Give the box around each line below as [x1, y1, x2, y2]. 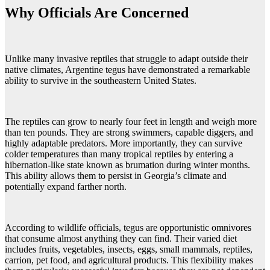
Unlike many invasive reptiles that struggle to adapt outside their [5, 54, 248, 64]
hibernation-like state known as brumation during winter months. [5, 160, 250, 171]
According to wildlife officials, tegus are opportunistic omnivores [5, 222, 251, 233]
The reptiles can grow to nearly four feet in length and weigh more [5, 116, 257, 127]
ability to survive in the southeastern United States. [5, 75, 196, 86]
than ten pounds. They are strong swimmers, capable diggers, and [5, 127, 253, 138]
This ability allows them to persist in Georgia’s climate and [5, 171, 227, 181]
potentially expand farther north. [5, 181, 127, 192]
